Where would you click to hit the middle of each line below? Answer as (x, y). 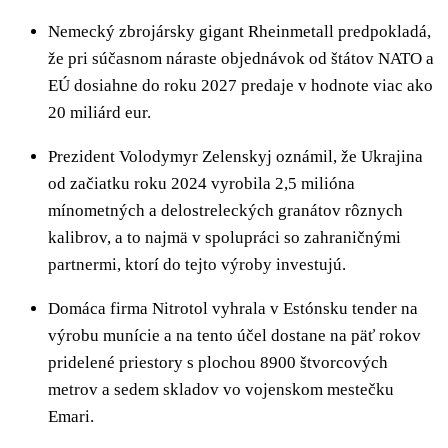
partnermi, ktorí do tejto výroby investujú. (197, 264)
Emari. (71, 416)
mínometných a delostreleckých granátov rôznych (225, 210)
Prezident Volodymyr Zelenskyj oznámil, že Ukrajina (235, 156)
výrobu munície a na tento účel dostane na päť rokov (234, 335)
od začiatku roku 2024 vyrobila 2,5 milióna (201, 183)
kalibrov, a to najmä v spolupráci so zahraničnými (224, 237)
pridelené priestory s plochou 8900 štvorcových (218, 362)
